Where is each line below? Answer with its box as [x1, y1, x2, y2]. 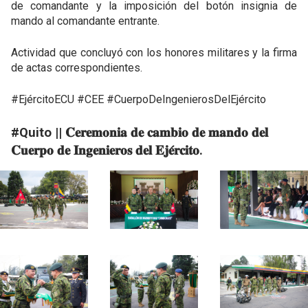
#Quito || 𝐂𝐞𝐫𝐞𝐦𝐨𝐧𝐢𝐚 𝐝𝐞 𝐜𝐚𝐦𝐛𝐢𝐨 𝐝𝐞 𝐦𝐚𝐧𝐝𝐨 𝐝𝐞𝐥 [11, 125, 268, 140]
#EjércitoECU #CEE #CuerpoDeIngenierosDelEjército [11, 93, 266, 106]
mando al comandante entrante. [11, 14, 159, 27]
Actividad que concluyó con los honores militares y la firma [11, 46, 297, 59]
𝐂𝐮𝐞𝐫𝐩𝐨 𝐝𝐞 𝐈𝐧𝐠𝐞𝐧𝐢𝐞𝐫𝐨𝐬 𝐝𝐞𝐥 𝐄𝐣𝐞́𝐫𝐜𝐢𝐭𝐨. [11, 143, 203, 158]
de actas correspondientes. [11, 61, 142, 74]
